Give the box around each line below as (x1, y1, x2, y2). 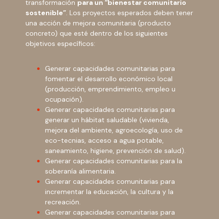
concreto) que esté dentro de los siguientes (25, 28, 168, 38)
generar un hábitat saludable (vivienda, (45, 115, 170, 124)
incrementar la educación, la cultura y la (45, 187, 174, 196)
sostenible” (25, 8, 66, 17)
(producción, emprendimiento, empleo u (45, 84, 176, 93)
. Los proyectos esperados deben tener (66, 8, 194, 17)
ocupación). (45, 94, 84, 104)
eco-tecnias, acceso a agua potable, (45, 135, 164, 145)
